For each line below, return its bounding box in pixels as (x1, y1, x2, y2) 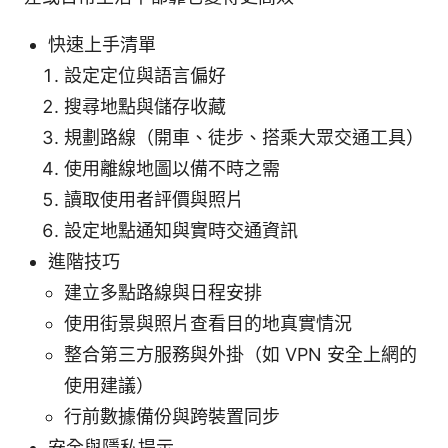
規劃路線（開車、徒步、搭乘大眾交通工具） (64, 127, 424, 149)
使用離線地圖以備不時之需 (64, 158, 280, 180)
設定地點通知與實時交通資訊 (64, 220, 298, 242)
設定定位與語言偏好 (64, 65, 226, 87)
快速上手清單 (48, 34, 156, 56)
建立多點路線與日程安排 (64, 282, 262, 304)
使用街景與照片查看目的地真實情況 (64, 313, 352, 335)
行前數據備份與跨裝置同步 (64, 406, 280, 428)
